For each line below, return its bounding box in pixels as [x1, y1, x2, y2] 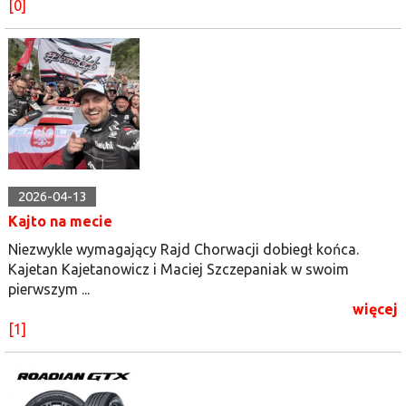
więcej [353, 300, 398, 317]
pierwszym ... [8, 280, 90, 297]
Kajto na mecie [8, 212, 112, 229]
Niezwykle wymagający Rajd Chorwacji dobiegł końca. [8, 240, 359, 257]
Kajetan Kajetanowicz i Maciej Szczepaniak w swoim [8, 260, 349, 277]
